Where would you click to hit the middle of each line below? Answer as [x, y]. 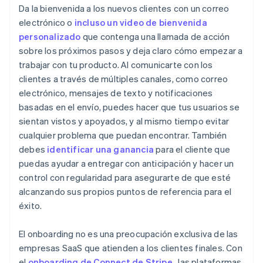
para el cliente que [192, 149]
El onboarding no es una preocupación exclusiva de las [129, 234]
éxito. [31, 206]
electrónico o [47, 23]
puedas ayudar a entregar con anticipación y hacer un [127, 163]
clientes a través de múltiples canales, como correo [124, 79]
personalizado [50, 37]
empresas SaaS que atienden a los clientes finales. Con [131, 248]
